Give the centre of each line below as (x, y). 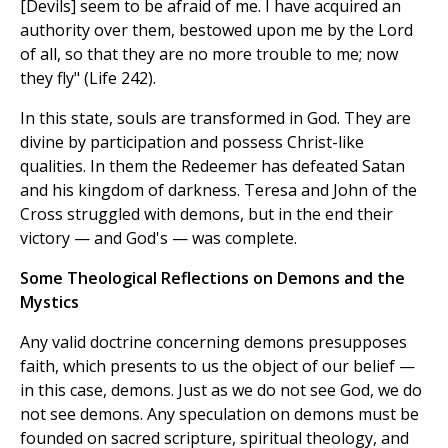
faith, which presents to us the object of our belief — (217, 366)
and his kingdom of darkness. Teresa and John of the (218, 190)
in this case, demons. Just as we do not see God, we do (221, 390)
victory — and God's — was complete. (158, 238)
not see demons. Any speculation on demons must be (219, 414)
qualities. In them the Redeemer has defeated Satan (212, 166)
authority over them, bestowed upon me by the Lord (216, 30)
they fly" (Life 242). (88, 78)
